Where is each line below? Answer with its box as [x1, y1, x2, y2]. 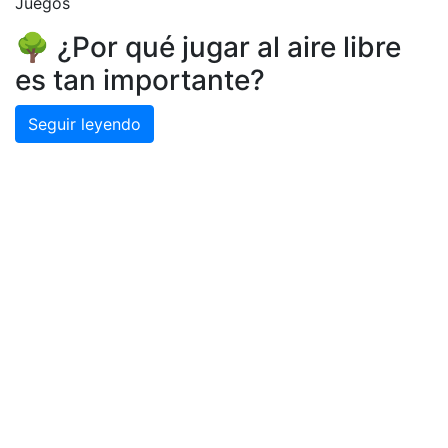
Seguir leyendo [28, 114, 141, 134]
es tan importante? [15, 63, 265, 97]
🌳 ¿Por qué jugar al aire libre [15, 30, 401, 64]
